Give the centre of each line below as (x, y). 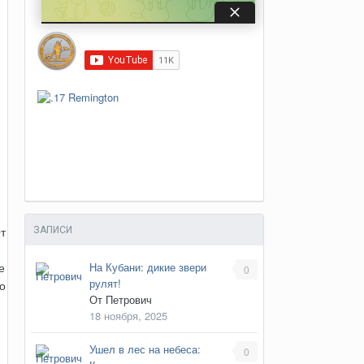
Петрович (128, 299)
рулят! (105, 283)
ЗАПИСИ (52, 230)
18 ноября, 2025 (128, 315)
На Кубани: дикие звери (147, 266)
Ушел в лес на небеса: (145, 349)
